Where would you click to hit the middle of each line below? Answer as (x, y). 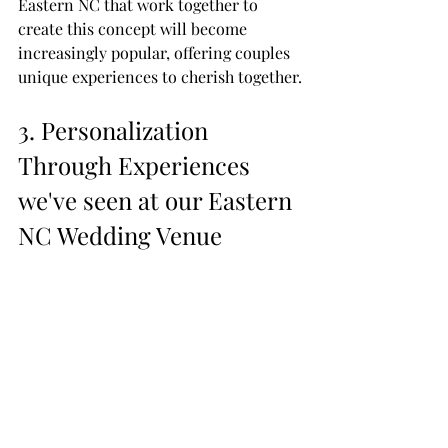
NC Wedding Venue (120, 234)
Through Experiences (137, 164)
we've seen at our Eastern (158, 199)
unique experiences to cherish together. (160, 76)
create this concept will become (134, 28)
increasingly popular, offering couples (156, 52)
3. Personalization (116, 129)
